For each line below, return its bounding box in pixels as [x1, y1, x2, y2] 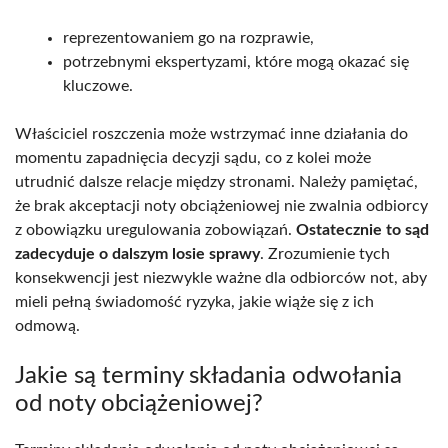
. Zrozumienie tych [260, 246, 390, 263]
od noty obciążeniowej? [15, 392, 263, 417]
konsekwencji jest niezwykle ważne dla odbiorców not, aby [15, 270, 427, 287]
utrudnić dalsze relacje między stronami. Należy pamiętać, [15, 174, 418, 191]
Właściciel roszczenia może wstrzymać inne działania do [15, 126, 408, 143]
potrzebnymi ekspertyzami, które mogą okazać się [63, 54, 409, 71]
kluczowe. [63, 78, 133, 95]
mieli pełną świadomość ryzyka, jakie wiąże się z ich [15, 294, 374, 311]
